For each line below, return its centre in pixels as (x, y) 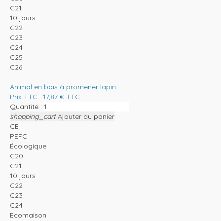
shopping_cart (33, 116)
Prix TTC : (26, 96)
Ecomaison (28, 215)
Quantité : (26, 106)
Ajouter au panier (86, 116)
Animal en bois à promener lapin (63, 87)
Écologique (28, 146)
